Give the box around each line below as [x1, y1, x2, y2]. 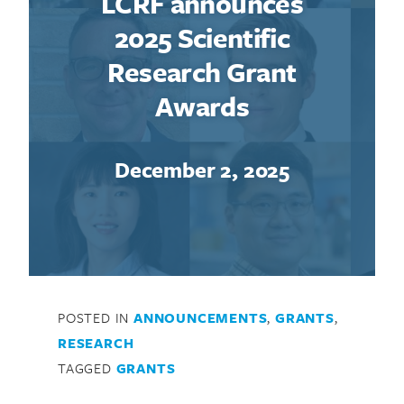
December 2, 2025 [115, 153, 289, 185]
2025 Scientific [114, 18, 290, 58]
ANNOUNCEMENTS [133, 307, 268, 327]
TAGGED [58, 357, 116, 378]
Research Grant [107, 52, 297, 92]
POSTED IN [58, 307, 133, 327]
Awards [154, 87, 250, 126]
